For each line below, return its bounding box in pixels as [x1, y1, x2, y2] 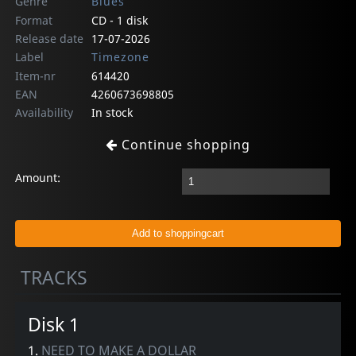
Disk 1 [28, 311, 80, 338]
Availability [15, 104, 74, 120]
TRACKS [21, 264, 88, 290]
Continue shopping [118, 135, 250, 153]
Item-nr [15, 68, 56, 83]
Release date [15, 30, 84, 46]
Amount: [15, 169, 61, 185]
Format [15, 12, 53, 28]
